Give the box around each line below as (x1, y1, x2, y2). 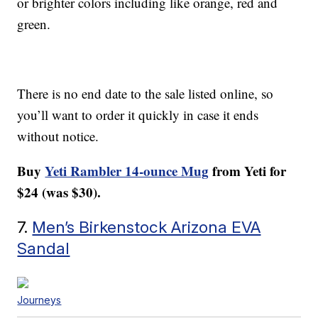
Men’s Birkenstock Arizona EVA (32, 217, 261, 237)
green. (17, 15, 51, 33)
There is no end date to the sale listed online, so (17, 84, 274, 103)
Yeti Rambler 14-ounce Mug (45, 161, 209, 181)
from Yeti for (209, 161, 287, 181)
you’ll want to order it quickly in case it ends (17, 106, 259, 124)
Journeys (17, 294, 62, 307)
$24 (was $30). (17, 182, 102, 202)
